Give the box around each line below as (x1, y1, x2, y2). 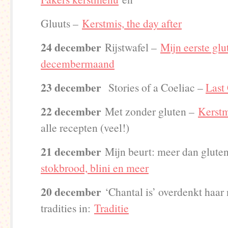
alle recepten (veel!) (41, 120, 129, 135)
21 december (41, 144, 105, 159)
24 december (41, 39, 105, 55)
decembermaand (41, 56, 115, 71)
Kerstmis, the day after (82, 16, 182, 31)
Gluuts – (41, 16, 82, 31)
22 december (41, 103, 105, 119)
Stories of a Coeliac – (108, 80, 206, 95)
